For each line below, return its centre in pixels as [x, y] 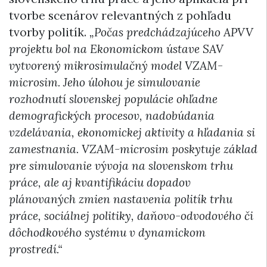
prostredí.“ [38, 249]
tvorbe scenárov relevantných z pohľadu [120, 15]
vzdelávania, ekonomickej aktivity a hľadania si [132, 132]
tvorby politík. [48, 32]
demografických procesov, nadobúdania [112, 115]
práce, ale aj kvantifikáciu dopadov [100, 182]
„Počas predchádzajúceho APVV [170, 32]
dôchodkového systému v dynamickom [107, 232]
